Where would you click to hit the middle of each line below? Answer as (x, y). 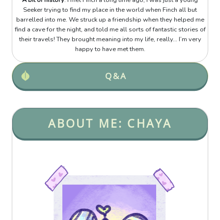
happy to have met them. (110, 49)
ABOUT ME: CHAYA (110, 124)
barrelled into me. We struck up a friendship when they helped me (110, 20)
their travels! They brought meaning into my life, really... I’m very (110, 40)
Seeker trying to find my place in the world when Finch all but (110, 10)
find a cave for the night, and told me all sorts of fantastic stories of (110, 30)
